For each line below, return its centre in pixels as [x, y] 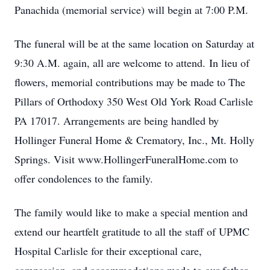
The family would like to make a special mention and [131, 212]
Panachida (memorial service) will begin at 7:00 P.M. [131, 10]
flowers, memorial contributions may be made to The [130, 82]
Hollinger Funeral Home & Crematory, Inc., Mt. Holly [134, 140]
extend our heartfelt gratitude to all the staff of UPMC [132, 231]
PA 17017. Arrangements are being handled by [117, 121]
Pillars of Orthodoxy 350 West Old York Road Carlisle [134, 101]
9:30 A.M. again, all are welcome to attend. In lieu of [132, 63]
